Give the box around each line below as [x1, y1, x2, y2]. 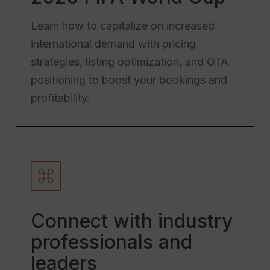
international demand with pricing [30, 37, 196, 50]
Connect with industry [30, 209, 233, 233]
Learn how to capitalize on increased [30, 19, 215, 32]
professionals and [30, 230, 192, 254]
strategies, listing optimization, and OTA [30, 55, 228, 68]
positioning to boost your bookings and [30, 73, 227, 86]
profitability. [30, 91, 90, 104]
